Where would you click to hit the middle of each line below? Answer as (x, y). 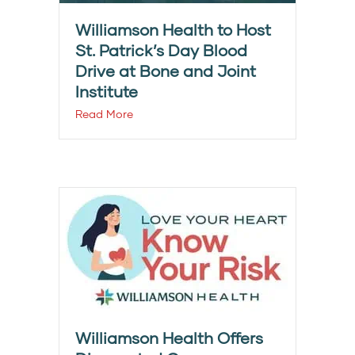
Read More (104, 114)
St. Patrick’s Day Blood (161, 50)
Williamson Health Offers (169, 338)
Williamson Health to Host (173, 30)
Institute (107, 92)
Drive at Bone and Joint (166, 71)
